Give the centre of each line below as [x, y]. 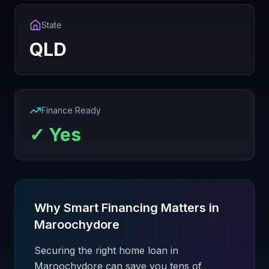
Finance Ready [71, 110]
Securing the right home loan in [106, 250]
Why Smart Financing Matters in [127, 208]
